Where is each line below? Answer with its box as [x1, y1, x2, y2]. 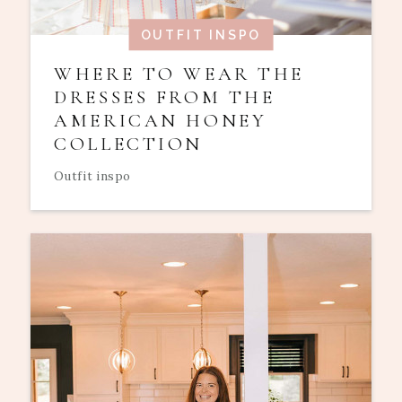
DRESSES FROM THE [54, 86, 275, 109]
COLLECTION [54, 133, 203, 156]
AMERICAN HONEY [54, 109, 267, 133]
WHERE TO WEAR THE [54, 63, 304, 86]
